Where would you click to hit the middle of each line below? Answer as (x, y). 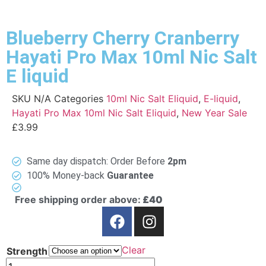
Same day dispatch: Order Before (97, 161)
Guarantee (130, 176)
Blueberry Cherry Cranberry (123, 38)
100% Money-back (67, 176)
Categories (79, 99)
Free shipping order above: (78, 200)
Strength (27, 251)
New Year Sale (214, 113)
